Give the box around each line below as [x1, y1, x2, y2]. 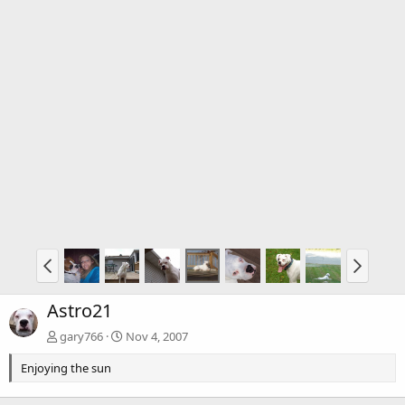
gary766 [60, 327, 103, 344]
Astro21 [47, 297, 112, 323]
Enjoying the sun [21, 359, 111, 376]
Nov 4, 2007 [126, 327, 188, 344]
